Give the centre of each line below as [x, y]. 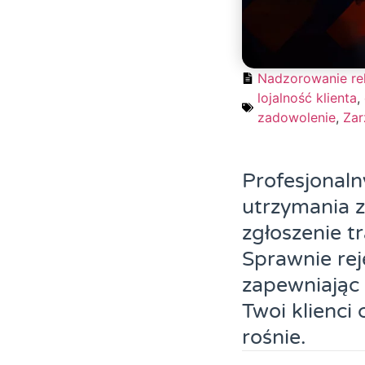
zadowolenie [297, 118]
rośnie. [274, 338]
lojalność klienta [307, 98]
